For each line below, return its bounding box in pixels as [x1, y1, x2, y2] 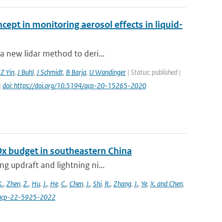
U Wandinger [89, 67, 126, 77]
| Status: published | [125, 67, 181, 77]
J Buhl [17, 67, 34, 77]
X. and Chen [150, 179, 183, 188]
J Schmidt [36, 67, 63, 77]
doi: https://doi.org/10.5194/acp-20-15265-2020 [2, 81, 146, 90]
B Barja [65, 67, 86, 77]
